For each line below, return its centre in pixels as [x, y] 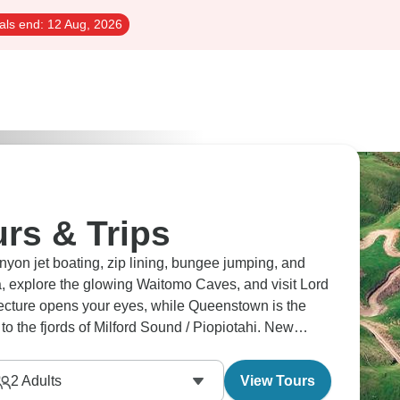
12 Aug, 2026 [83, 24]
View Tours [278, 381]
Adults [40, 381]
